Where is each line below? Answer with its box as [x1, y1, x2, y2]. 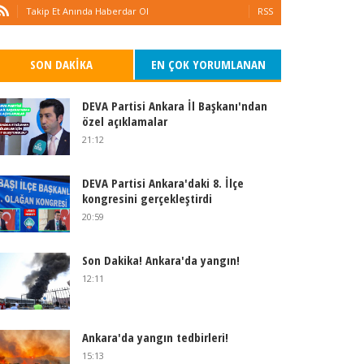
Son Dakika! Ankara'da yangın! [81, 252, 240, 268]
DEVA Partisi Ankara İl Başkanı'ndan [81, 97, 267, 114]
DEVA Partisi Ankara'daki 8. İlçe [81, 175, 244, 191]
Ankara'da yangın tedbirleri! [81, 329, 228, 345]
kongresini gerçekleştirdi [81, 190, 212, 206]
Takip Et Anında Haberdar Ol [26, 5, 149, 17]
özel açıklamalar [81, 113, 167, 129]
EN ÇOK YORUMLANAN [150, 56, 266, 72]
